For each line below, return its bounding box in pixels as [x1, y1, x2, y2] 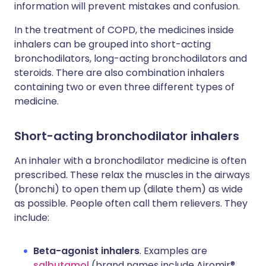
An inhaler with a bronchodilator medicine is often [14, 154, 246, 167]
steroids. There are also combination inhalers [14, 66, 224, 80]
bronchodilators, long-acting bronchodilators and [14, 52, 247, 65]
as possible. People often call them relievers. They [14, 197, 248, 210]
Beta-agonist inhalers [33, 244, 140, 258]
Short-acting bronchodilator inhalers [14, 128, 239, 144]
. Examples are [140, 244, 207, 258]
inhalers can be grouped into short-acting [14, 37, 211, 51]
